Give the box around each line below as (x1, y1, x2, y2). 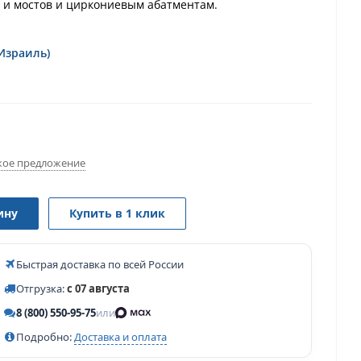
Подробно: (16, 330, 74, 344)
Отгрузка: (16, 281, 67, 296)
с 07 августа (67, 281, 130, 296)
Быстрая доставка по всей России (16, 257, 184, 272)
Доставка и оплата (74, 330, 167, 344)
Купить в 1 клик (69, 205, 165, 221)
